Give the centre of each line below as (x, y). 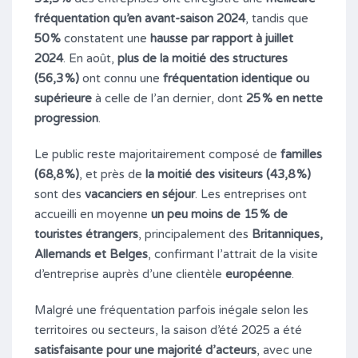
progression (66, 118)
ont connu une (121, 78)
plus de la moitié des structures (203, 58)
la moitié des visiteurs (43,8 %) (228, 174)
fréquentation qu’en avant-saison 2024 (140, 18)
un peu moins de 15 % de (219, 214)
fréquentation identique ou (236, 78)
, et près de (112, 174)
